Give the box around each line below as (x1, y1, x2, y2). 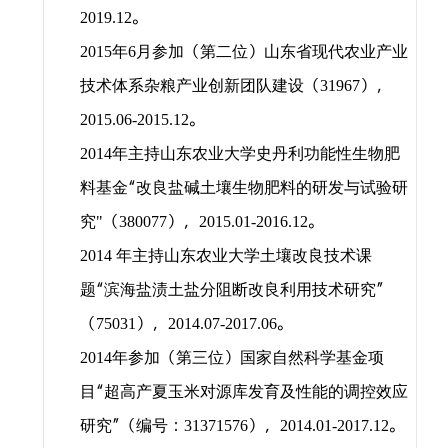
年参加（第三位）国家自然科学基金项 (111, 348, 384, 369)
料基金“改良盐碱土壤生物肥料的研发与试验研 (79, 178, 408, 199)
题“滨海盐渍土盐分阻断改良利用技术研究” (79, 280, 384, 301)
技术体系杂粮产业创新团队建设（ (79, 76, 320, 97)
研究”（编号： (79, 416, 184, 437)
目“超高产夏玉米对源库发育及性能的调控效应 (79, 382, 408, 403)
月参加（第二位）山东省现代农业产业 (135, 42, 408, 63)
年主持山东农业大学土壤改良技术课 (115, 246, 372, 267)
